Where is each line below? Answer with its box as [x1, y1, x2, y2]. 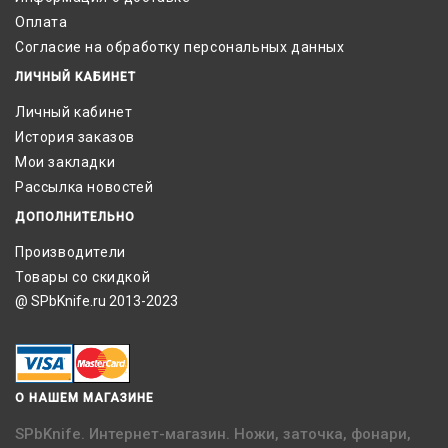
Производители [15, 244, 126, 261]
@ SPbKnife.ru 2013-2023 [15, 293, 178, 310]
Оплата [15, 14, 68, 31]
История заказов [15, 129, 135, 146]
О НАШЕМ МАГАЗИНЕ [15, 391, 154, 406]
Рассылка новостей [15, 179, 154, 196]
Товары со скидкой [15, 269, 151, 286]
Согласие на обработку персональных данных [15, 39, 345, 56]
